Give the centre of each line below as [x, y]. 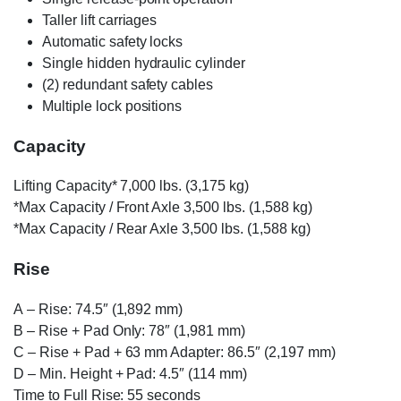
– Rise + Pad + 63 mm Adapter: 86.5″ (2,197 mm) [179, 352]
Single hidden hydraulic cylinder [144, 63]
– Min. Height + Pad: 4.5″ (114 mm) [135, 373]
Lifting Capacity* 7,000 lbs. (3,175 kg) [131, 186]
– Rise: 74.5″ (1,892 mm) [103, 309]
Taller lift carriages [100, 20]
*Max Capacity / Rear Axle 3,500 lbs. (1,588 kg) [162, 229]
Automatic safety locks [113, 42]
